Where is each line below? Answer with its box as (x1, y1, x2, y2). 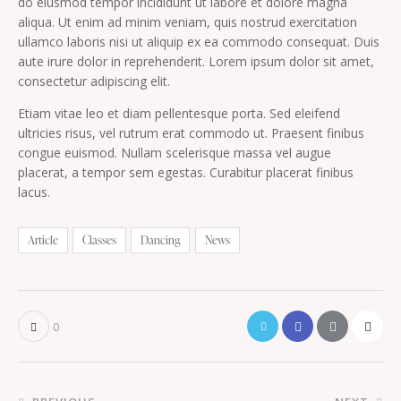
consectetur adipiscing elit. (18, 73, 170, 90)
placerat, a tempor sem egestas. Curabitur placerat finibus (18, 164, 354, 182)
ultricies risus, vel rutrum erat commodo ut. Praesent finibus (18, 124, 364, 142)
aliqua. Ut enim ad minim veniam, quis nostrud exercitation (18, 13, 357, 31)
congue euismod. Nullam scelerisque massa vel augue (18, 144, 331, 162)
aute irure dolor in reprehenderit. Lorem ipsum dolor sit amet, (18, 53, 374, 71)
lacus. (18, 183, 50, 201)
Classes (82, 231, 117, 248)
